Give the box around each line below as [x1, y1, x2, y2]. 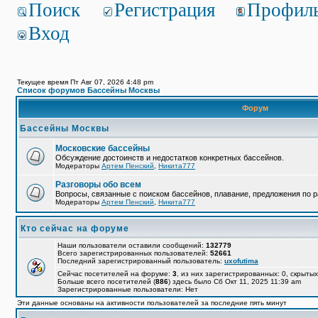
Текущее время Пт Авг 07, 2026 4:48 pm [17, 78, 153, 86]
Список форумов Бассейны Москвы [17, 86, 160, 94]
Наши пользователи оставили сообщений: [57, 241, 206, 249]
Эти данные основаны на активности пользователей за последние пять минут [17, 299, 287, 307]
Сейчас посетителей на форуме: [57, 270, 172, 278]
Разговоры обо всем [55, 180, 141, 190]
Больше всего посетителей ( [57, 278, 155, 285]
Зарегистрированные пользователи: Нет [57, 285, 198, 293]
